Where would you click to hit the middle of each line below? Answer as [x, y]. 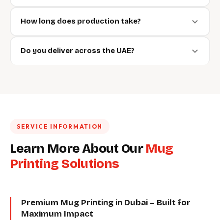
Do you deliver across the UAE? [77, 51]
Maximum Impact [57, 214]
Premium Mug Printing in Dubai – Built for [106, 203]
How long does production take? [81, 21]
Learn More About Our [78, 149]
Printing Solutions [65, 164]
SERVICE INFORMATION [60, 126]
